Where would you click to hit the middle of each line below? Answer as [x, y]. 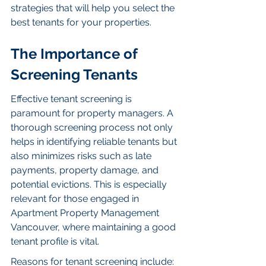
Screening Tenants [74, 74]
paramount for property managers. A [93, 113]
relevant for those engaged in [76, 199]
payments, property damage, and [86, 170]
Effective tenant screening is [72, 99]
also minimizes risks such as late [82, 156]
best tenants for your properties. [81, 23]
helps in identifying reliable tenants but [95, 142]
